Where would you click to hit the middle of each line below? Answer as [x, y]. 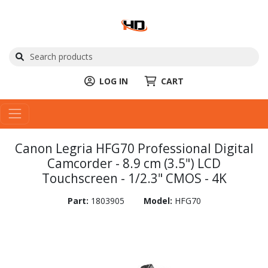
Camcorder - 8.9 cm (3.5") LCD [134, 163]
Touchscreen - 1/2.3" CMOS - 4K [134, 178]
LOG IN [114, 81]
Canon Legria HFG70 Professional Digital [134, 148]
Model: [159, 200]
